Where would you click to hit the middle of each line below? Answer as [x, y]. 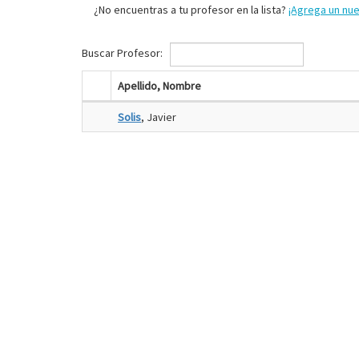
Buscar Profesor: [123, 53]
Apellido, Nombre [159, 86]
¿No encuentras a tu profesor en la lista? [191, 10]
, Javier [159, 117]
